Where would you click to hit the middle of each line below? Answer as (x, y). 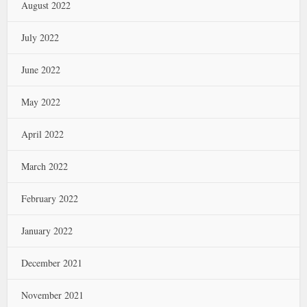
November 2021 (53, 295)
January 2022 (47, 231)
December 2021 (52, 263)
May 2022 (41, 102)
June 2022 (41, 70)
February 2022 (50, 198)
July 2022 (40, 37)
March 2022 (45, 166)
